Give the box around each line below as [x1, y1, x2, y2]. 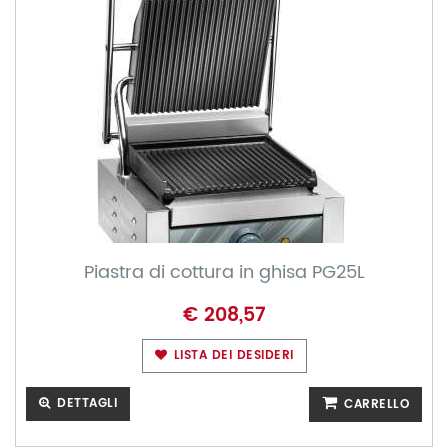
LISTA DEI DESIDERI [169, 346, 294, 365]
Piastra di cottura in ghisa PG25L [83, 258, 365, 287]
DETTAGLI [52, 394, 117, 413]
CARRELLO [339, 395, 409, 414]
